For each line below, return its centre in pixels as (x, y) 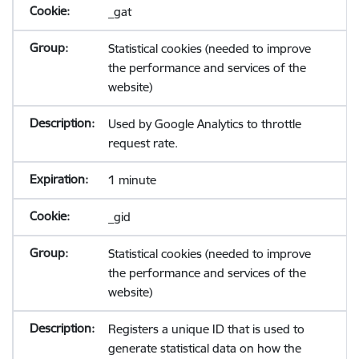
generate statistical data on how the (204, 348)
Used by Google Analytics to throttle (204, 124)
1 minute (132, 180)
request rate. (143, 143)
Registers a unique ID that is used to (206, 329)
